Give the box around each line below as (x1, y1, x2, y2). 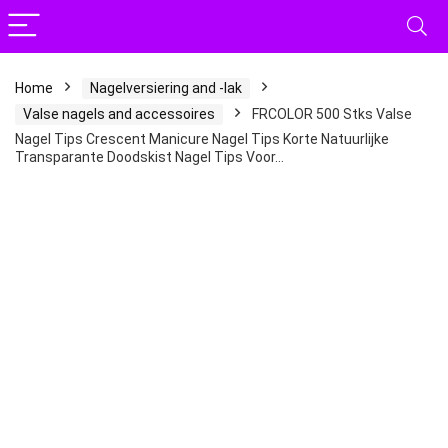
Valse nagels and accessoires (23, 106, 215, 122)
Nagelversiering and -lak (90, 80, 242, 96)
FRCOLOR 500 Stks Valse (252, 106, 412, 122)
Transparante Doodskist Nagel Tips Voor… (15, 149, 284, 165)
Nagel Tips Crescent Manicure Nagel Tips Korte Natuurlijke (15, 131, 389, 147)
